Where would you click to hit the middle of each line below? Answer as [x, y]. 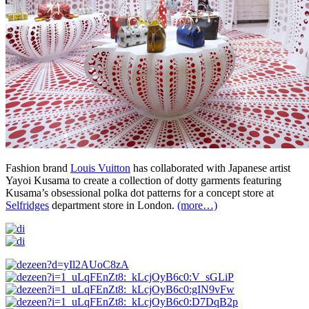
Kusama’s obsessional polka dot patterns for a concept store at [140, 192]
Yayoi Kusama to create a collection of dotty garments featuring [143, 180]
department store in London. [113, 205]
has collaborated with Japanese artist [210, 168]
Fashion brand [38, 168]
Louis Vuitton [100, 168]
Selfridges [27, 205]
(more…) [197, 205]
